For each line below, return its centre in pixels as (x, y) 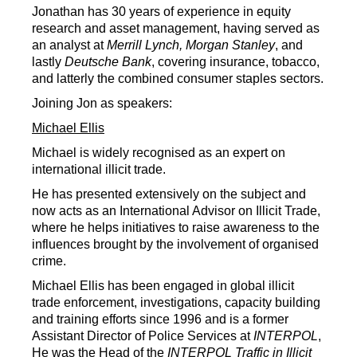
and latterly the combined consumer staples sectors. (178, 78)
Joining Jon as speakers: (102, 103)
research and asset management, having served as (176, 28)
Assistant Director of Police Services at (143, 336)
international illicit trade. (99, 169)
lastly (48, 62)
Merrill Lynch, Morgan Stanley (191, 45)
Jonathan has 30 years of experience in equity (161, 12)
